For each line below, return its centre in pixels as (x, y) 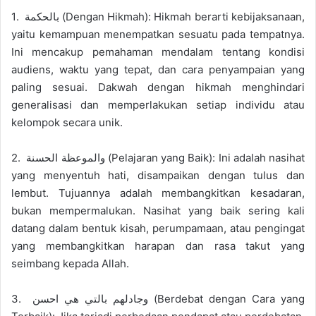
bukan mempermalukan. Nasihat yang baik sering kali (158, 210)
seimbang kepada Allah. (70, 263)
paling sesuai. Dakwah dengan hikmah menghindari (158, 87)
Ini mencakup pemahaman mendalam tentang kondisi (158, 51)
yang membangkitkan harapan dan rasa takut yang (158, 245)
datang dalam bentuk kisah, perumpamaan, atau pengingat (158, 228)
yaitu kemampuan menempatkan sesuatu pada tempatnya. (158, 34)
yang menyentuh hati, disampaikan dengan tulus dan (158, 175)
